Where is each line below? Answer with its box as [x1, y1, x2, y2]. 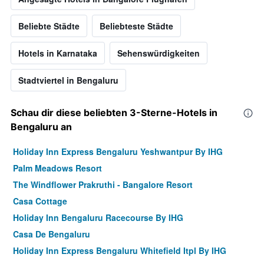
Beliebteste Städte [100, 20, 173, 32]
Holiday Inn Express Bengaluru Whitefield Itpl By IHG [13, 245, 226, 257]
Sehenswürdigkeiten [117, 47, 200, 60]
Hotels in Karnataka [18, 47, 97, 60]
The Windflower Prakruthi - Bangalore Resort [13, 179, 193, 191]
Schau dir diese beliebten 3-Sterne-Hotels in [11, 107, 217, 119]
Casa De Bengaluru [13, 228, 90, 240]
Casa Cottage [13, 195, 67, 207]
